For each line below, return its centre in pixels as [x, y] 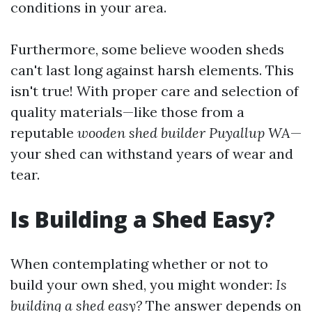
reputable [44, 133]
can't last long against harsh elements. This [152, 70]
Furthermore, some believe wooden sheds [147, 49]
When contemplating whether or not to [139, 264]
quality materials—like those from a [127, 112]
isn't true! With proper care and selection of [155, 91]
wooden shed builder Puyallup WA [184, 133]
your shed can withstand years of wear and [152, 154]
